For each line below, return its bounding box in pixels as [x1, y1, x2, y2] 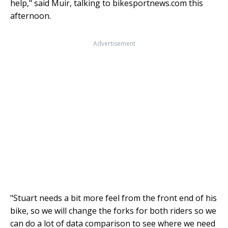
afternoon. [10, 10, 51, 21]
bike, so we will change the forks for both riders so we [10, 205, 216, 216]
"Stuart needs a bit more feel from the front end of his [10, 192, 217, 204]
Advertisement [93, 39, 135, 48]
